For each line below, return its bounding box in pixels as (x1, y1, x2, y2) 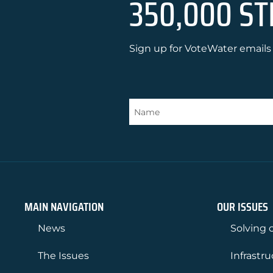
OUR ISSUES (217, 197, 268, 217)
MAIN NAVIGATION (24, 197, 104, 217)
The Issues (38, 250, 89, 262)
